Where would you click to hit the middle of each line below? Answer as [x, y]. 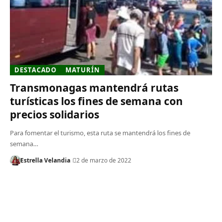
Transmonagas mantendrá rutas [94, 87]
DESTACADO [36, 70]
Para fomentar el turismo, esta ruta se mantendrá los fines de [100, 133]
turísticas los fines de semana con [96, 101]
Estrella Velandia [45, 160]
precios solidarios [54, 114]
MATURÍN [83, 70]
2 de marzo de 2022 [104, 160]
